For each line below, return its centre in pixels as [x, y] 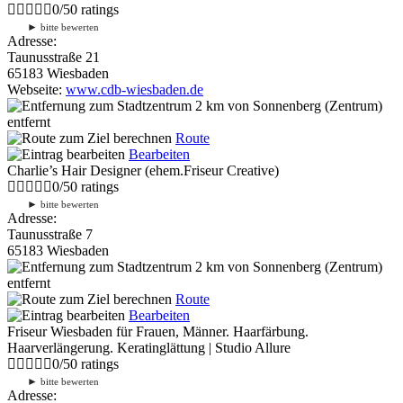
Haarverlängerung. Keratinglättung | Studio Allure [149, 347]
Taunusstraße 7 [50, 234]
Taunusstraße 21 [54, 57]
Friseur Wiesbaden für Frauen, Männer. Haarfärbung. [158, 331]
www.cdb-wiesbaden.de [134, 89]
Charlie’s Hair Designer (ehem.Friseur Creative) [143, 170]
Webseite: [36, 89]
